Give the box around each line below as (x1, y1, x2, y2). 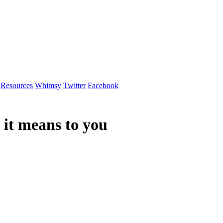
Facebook (88, 81, 118, 90)
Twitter (63, 81, 86, 90)
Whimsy (35, 81, 61, 90)
